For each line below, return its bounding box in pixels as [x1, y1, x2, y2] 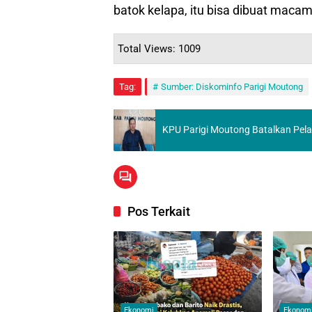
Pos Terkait [127, 203, 190, 219]
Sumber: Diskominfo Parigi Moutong [161, 81, 303, 92]
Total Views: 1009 [118, 42, 201, 55]
